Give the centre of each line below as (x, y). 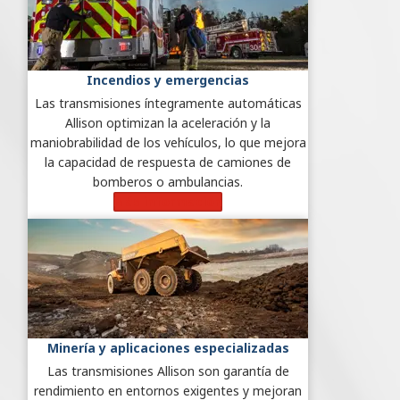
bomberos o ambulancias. (168, 181)
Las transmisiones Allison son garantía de (168, 371)
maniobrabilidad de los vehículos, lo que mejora (168, 142)
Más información (168, 201)
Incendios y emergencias (168, 79)
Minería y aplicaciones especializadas (168, 347)
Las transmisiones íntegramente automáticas (168, 103)
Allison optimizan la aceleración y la (168, 122)
